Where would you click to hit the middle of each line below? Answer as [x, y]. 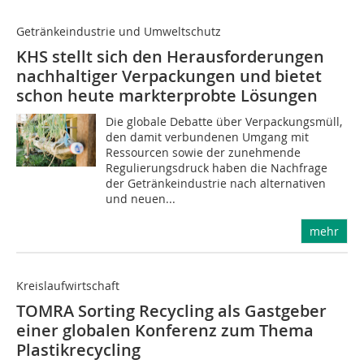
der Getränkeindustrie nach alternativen [216, 183]
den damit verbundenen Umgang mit [208, 137]
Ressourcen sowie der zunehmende [204, 152]
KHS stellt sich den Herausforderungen [170, 56]
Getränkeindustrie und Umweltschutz [119, 31]
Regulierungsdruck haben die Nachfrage [217, 168]
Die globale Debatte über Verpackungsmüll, [224, 121]
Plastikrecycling [78, 350]
